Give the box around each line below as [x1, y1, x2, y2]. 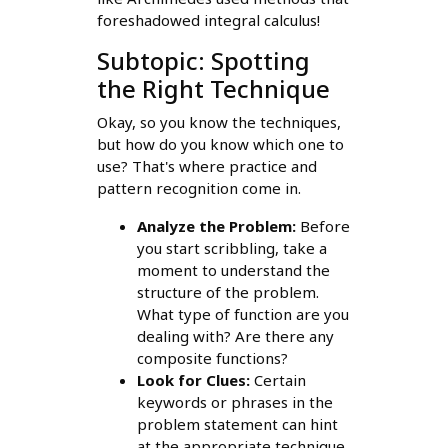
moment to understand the [136, 259, 330, 280]
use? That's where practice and [96, 155, 317, 176]
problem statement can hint [136, 413, 338, 434]
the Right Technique [96, 71, 330, 105]
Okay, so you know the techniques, [96, 111, 341, 132]
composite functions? [136, 347, 288, 368]
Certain [249, 369, 306, 390]
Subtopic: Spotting [96, 43, 310, 77]
